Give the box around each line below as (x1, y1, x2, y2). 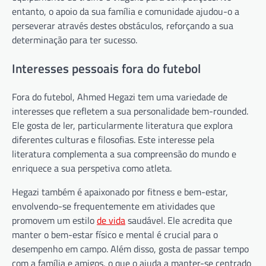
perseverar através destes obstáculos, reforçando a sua (12, 18, 233, 33)
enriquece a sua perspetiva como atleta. (12, 161, 172, 176)
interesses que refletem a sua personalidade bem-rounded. (12, 104, 248, 119)
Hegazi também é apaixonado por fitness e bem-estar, (12, 185, 228, 199)
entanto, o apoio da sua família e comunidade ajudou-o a (12, 4, 239, 18)
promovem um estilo (12, 213, 97, 228)
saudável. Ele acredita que (125, 213, 232, 228)
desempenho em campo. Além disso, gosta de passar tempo (12, 242, 249, 256)
